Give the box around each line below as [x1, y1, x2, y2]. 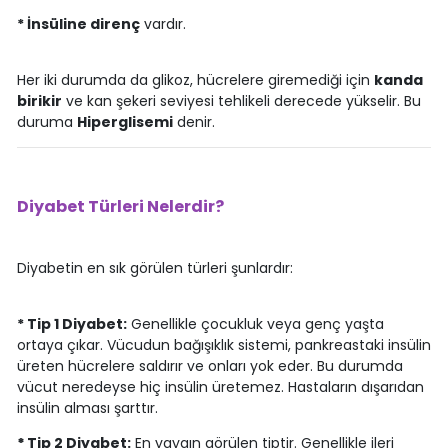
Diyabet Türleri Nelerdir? [16, 194, 224, 218]
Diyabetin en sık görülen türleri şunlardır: [16, 257, 293, 278]
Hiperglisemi [76, 111, 173, 132]
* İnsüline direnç [16, 13, 140, 34]
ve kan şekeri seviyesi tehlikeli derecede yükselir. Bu [61, 90, 421, 111]
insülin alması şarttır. [16, 397, 158, 418]
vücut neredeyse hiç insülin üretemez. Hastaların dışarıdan [16, 376, 424, 397]
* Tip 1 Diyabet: [16, 313, 127, 334]
